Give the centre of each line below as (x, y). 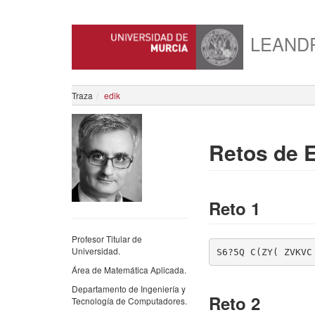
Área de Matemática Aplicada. (129, 269)
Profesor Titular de (107, 238)
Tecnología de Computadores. (129, 300)
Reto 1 (234, 208)
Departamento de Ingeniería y (129, 288)
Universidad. (96, 250)
